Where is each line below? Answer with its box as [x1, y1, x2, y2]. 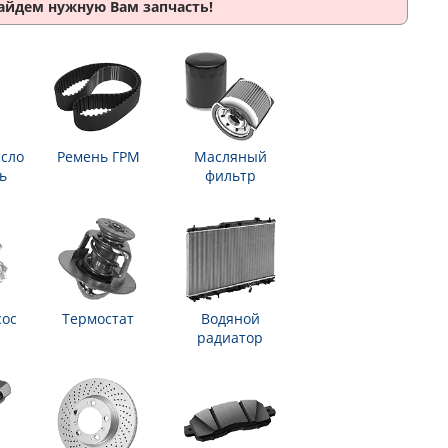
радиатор [197, 328, 263, 347]
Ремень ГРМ [56, 147, 140, 166]
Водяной [200, 309, 260, 328]
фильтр [204, 166, 256, 185]
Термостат [62, 309, 134, 328]
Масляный [193, 147, 267, 166]
